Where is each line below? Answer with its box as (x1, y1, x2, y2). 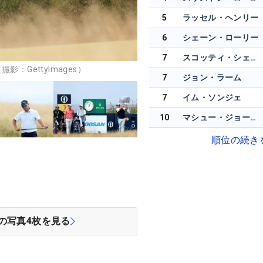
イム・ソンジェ (183, 93, 242, 103)
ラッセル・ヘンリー (183, 13, 259, 23)
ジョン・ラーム (183, 73, 242, 83)
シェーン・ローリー (183, 33, 259, 43)
